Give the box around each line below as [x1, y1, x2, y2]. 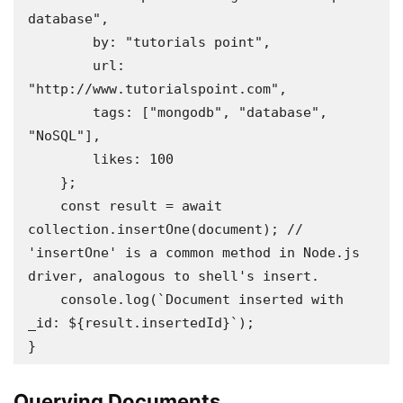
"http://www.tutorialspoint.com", [28, 81, 287, 97]
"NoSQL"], [28, 128, 101, 144]
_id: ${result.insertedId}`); [28, 315, 255, 331]
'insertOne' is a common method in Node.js [28, 245, 360, 261]
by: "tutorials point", [28, 34, 93, 50]
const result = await [28, 198, 60, 214]
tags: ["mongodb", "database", [28, 104, 93, 121]
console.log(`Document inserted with [28, 291, 60, 308]
